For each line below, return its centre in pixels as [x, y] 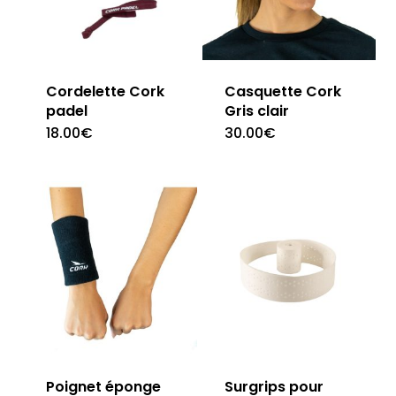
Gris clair [256, 111]
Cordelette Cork [105, 92]
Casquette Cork [282, 92]
